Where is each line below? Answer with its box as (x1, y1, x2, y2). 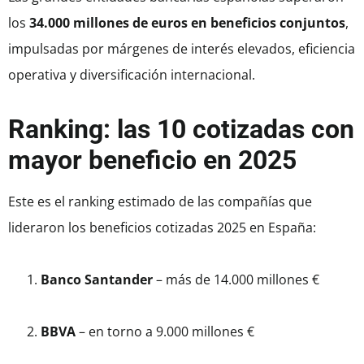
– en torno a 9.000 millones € (76, 323, 254, 341)
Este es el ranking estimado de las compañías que (8, 193, 312, 211)
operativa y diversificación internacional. (8, 66, 255, 84)
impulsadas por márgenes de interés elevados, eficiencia (8, 40, 355, 58)
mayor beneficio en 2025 (8, 145, 297, 176)
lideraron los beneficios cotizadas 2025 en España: (8, 219, 316, 237)
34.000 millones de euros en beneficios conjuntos (29, 14, 345, 32)
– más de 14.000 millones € (153, 271, 319, 289)
